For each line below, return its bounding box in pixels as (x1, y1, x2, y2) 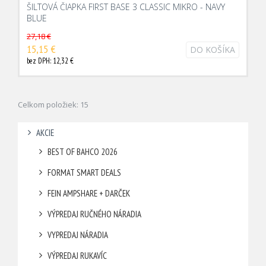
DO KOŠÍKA (190, 44, 235, 55)
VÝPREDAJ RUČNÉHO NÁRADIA (47, 208, 141, 220)
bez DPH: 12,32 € (27, 56, 74, 66)
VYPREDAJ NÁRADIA (47, 229, 108, 240)
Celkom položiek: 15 (18, 99, 88, 110)
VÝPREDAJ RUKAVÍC (47, 250, 107, 261)
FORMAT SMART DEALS (47, 167, 121, 178)
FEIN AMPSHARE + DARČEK (47, 188, 130, 199)
